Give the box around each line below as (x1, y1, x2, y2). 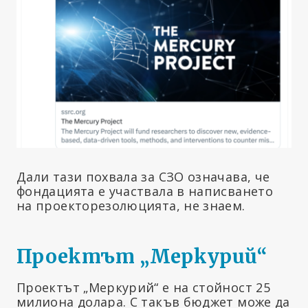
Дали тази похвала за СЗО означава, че (16, 168, 270, 186)
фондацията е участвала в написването (16, 183, 273, 200)
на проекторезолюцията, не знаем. (16, 197, 245, 214)
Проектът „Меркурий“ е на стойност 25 (16, 279, 270, 296)
